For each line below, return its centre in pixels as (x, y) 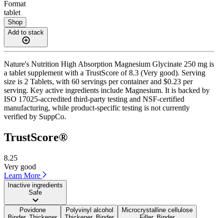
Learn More (23, 175)
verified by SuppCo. (35, 116)
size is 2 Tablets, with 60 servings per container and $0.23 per (98, 81)
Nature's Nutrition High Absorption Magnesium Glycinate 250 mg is (109, 64)
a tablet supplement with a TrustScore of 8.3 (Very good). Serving (105, 73)
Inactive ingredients (35, 185)
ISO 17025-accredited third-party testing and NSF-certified (94, 99)
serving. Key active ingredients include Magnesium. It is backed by (107, 90)
